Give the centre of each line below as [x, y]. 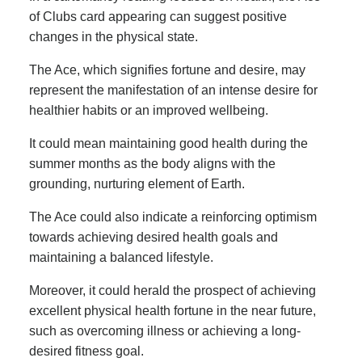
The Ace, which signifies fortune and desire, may [167, 69]
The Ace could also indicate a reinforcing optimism [173, 217]
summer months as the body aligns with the [152, 163]
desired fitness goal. [86, 351]
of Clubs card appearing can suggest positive [158, 16]
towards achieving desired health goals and [154, 237]
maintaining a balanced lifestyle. [121, 257]
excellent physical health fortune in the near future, [173, 310]
